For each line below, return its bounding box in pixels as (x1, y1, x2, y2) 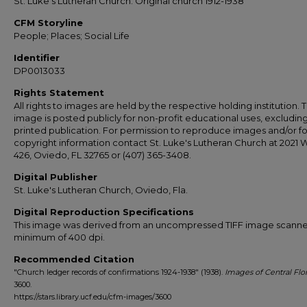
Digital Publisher (14, 171, 97, 182)
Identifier (14, 52, 60, 63)
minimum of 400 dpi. (14, 232, 105, 243)
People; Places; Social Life (14, 30, 130, 41)
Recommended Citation (14, 254, 134, 265)
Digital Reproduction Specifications (14, 206, 194, 217)
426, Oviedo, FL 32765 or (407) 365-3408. (14, 149, 191, 160)
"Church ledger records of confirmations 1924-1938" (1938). (14, 267, 225, 277)
